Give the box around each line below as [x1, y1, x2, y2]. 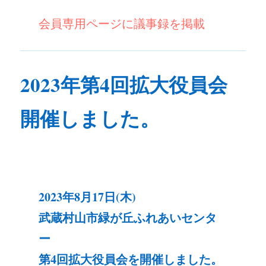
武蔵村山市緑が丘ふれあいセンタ [38, 208, 217, 226]
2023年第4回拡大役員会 [20, 70, 228, 99]
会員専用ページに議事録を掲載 [38, 15, 205, 32]
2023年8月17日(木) [38, 188, 136, 205]
